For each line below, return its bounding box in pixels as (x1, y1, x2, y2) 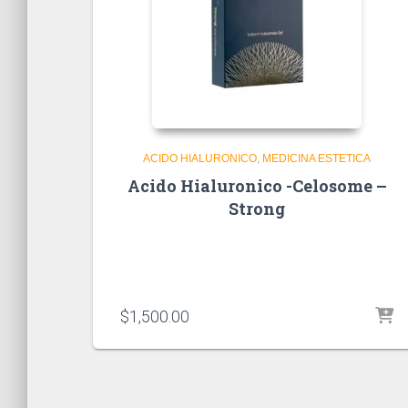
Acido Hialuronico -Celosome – (127, 174, 387, 197)
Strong (229, 197, 285, 219)
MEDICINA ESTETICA (262, 151, 371, 165)
